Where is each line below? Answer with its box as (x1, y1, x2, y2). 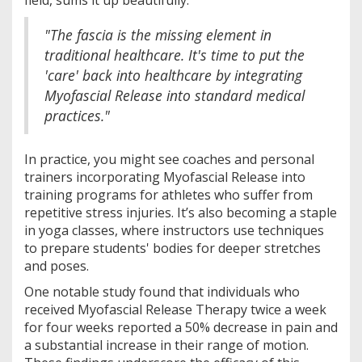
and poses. (24, 256, 89, 275)
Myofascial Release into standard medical (44, 85, 305, 105)
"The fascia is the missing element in (44, 24, 271, 44)
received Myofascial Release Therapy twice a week (24, 300, 326, 318)
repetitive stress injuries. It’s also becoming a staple (24, 203, 337, 221)
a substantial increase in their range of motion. (24, 335, 309, 354)
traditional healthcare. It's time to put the (44, 44, 305, 65)
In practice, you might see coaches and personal (24, 149, 314, 168)
